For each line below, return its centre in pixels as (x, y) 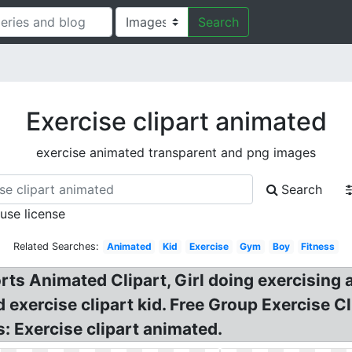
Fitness (318, 246)
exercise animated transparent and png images (176, 152)
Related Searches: (56, 246)
